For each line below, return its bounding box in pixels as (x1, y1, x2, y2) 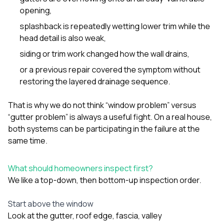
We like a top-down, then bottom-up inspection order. (8, 174, 201, 185)
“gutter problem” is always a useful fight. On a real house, (8, 111, 212, 122)
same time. (8, 135, 47, 146)
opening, (20, 4, 52, 16)
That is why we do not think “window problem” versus (8, 99, 196, 110)
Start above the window (8, 198, 93, 209)
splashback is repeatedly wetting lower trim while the (20, 20, 210, 32)
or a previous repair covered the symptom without (20, 64, 200, 75)
